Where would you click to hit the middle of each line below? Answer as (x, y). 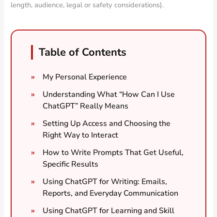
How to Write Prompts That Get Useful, (113, 152)
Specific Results (71, 164)
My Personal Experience (85, 77)
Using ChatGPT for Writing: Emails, (105, 181)
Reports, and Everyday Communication (111, 193)
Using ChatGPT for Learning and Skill (109, 210)
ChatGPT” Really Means (86, 106)
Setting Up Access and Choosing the (107, 123)
